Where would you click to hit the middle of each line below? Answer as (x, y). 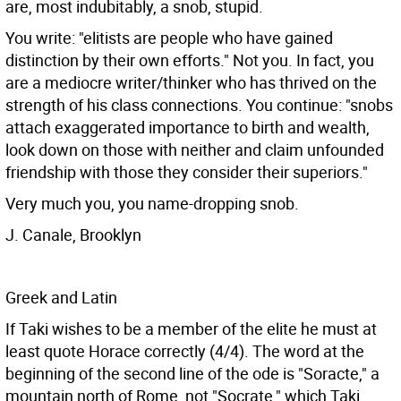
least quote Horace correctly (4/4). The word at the (185, 351)
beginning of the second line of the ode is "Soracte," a (192, 373)
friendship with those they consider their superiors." (187, 172)
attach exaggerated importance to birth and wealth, (188, 127)
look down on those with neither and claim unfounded (195, 149)
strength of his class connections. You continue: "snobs (199, 105)
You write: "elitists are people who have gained (169, 38)
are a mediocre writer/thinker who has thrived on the (191, 82)
